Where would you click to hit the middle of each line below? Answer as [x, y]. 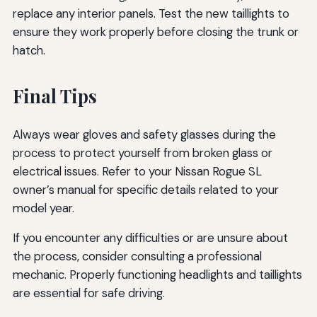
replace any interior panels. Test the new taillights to [151, 14]
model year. [43, 208]
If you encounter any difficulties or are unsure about [150, 237]
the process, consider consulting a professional [137, 256]
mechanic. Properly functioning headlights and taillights [157, 274]
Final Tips [54, 96]
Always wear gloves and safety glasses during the [144, 134]
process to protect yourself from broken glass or [142, 152]
